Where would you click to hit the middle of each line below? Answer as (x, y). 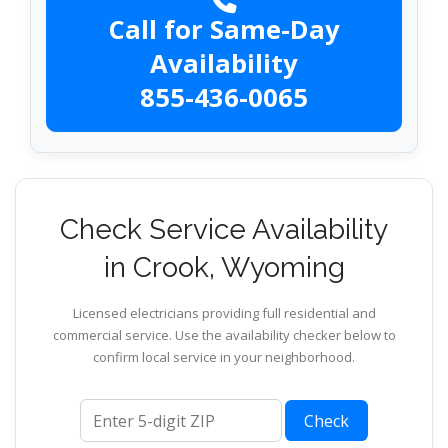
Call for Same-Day (224, 30)
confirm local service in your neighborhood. (224, 357)
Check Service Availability (224, 230)
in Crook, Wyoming (224, 268)
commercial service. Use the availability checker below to (224, 335)
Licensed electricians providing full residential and (224, 313)
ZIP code (104, 409)
